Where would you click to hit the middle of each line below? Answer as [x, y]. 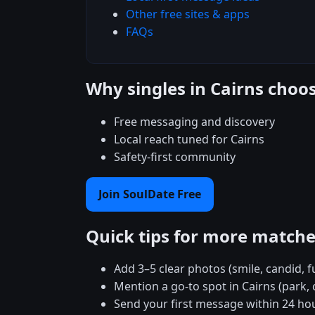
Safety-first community [175, 156]
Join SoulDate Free [150, 194]
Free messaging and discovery [194, 121]
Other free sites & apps [188, 14]
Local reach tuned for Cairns [189, 139]
